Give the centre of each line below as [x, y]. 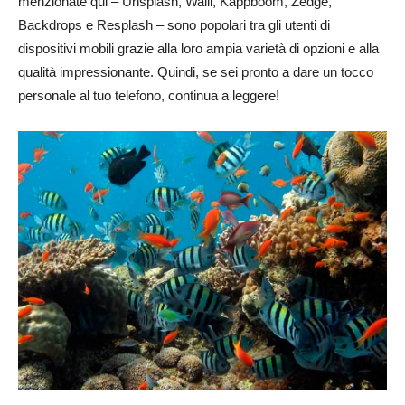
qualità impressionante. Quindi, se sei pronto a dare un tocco [196, 72]
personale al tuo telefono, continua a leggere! [149, 95]
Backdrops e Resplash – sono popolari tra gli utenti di [174, 25]
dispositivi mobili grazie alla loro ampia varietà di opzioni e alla [198, 48]
